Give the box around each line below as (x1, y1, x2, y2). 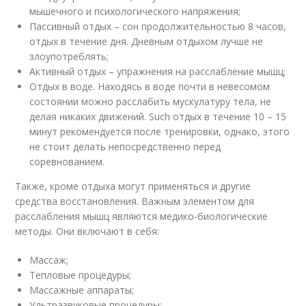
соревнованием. (29, 154, 105, 168)
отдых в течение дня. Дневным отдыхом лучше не (29, 34, 264, 48)
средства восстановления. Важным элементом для (15, 194, 255, 208)
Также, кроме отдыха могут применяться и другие (15, 179, 251, 193)
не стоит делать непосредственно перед (29, 139, 221, 153)
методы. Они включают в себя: (15, 224, 160, 238)
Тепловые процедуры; (29, 268, 132, 281)
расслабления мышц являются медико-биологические (15, 209, 268, 223)
